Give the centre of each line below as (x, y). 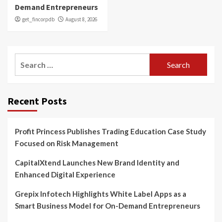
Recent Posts (37, 101)
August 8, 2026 (81, 20)
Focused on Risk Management (67, 143)
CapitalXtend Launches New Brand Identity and (97, 163)
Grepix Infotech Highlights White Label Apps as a (101, 194)
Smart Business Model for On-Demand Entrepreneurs (108, 206)
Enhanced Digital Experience (65, 175)
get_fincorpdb (38, 20)
